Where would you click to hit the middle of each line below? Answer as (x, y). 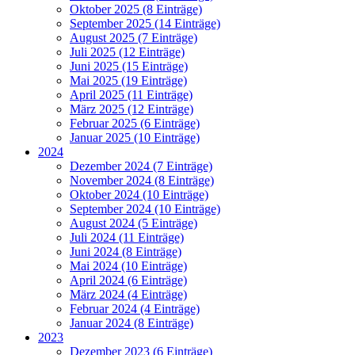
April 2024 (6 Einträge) (128, 281)
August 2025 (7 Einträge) (134, 38)
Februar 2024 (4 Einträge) (135, 309)
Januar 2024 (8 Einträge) (132, 323)
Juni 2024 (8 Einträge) (126, 252)
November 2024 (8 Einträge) (142, 181)
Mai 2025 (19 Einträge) (128, 81)
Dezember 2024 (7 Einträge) (141, 166)
